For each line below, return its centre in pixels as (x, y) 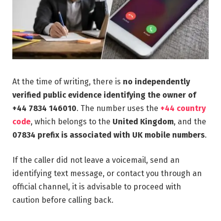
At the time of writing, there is (68, 81)
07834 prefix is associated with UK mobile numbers (109, 135)
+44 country (183, 108)
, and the (190, 121)
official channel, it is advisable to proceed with (97, 187)
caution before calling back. (63, 200)
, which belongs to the (72, 121)
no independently (156, 81)
